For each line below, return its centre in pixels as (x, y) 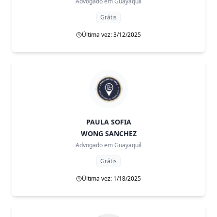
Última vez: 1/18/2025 (111, 178)
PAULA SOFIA (108, 122)
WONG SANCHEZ (108, 133)
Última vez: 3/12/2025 (111, 35)
